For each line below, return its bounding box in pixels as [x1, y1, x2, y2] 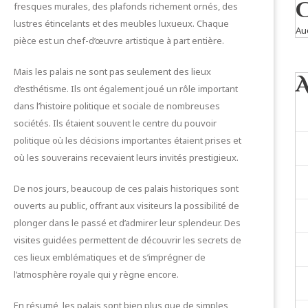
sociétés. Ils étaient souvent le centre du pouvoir [14, 117, 217, 129]
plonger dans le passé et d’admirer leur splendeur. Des [14, 217, 241, 229]
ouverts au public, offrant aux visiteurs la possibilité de [14, 199, 239, 212]
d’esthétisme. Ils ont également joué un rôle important [14, 82, 238, 95]
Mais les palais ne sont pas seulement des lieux [14, 65, 211, 78]
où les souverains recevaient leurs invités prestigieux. [14, 151, 239, 164]
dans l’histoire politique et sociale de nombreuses [14, 100, 220, 112]
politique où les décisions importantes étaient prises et [14, 134, 241, 146]
